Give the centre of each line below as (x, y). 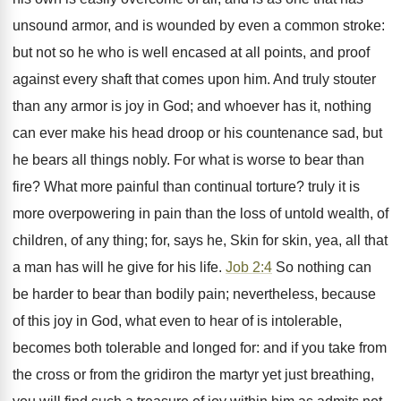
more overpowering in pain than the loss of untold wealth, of (200, 213)
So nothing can (322, 267)
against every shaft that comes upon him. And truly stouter (194, 79)
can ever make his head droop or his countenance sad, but (197, 133)
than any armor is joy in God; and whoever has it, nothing (192, 106)
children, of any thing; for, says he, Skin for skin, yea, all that (200, 240)
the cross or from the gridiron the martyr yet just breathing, (193, 375)
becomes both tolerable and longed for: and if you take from (200, 348)
